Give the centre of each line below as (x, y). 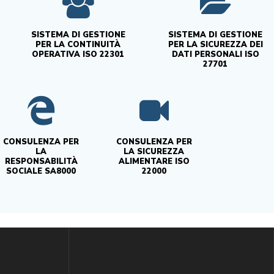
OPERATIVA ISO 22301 (78, 54)
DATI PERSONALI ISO (215, 54)
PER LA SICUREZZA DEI (215, 44)
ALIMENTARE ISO (154, 161)
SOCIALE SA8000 (41, 171)
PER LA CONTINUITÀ (78, 44)
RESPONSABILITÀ (41, 161)
